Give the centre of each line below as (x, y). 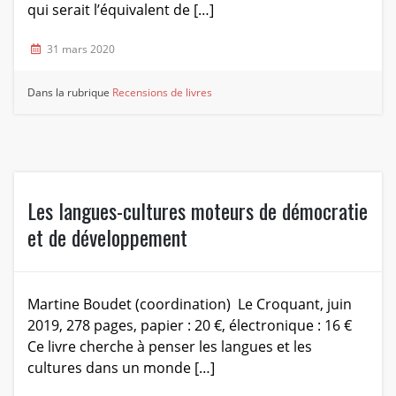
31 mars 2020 (80, 49)
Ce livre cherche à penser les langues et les (169, 346)
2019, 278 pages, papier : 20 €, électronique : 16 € (189, 325)
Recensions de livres (163, 92)
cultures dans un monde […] (121, 367)
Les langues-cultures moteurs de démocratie (197, 210)
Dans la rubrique (70, 92)
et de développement (107, 236)
